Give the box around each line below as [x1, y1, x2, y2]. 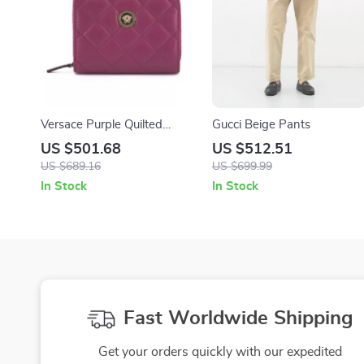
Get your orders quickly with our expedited [97, 345, 342, 359]
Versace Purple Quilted [41, 119, 162, 132]
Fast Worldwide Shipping [123, 309, 353, 329]
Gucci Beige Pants [211, 119, 310, 132]
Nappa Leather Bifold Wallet [41, 136, 194, 149]
